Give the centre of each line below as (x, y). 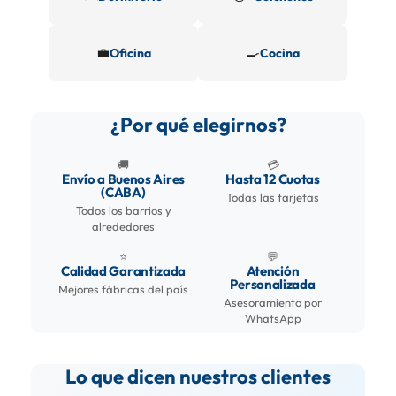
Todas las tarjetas (273, 198)
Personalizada (273, 285)
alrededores (123, 227)
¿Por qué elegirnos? (198, 125)
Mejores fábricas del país (123, 289)
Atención (273, 271)
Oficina (130, 53)
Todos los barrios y (123, 211)
